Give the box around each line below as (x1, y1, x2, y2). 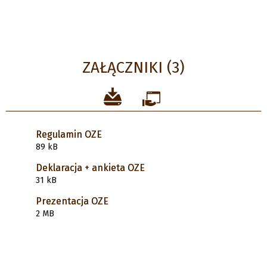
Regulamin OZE (36, 128, 102, 140)
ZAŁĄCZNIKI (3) (82, 58, 185, 77)
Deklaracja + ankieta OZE (36, 162, 145, 173)
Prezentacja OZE (36, 195, 108, 207)
